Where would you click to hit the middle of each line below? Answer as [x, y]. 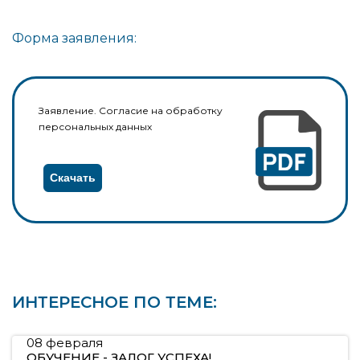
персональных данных [95, 127]
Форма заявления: [74, 39]
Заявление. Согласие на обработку [131, 111]
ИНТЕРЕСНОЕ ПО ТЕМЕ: [115, 303]
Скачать [73, 178]
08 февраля [65, 343]
